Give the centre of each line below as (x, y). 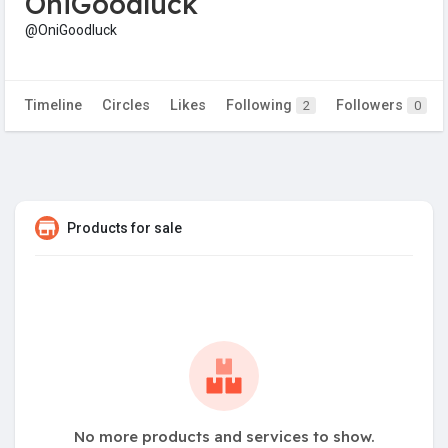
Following (261, 106)
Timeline (53, 106)
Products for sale (124, 228)
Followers (371, 106)
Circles (126, 106)
